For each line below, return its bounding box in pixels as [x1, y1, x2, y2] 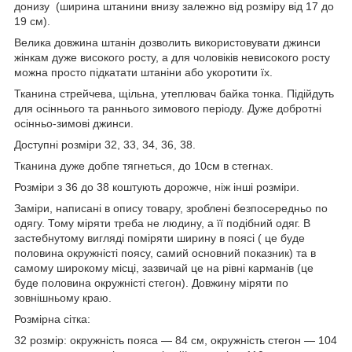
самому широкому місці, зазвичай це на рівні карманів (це [14, 261, 313, 274]
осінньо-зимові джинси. [14, 116, 134, 130]
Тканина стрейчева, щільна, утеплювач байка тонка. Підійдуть [14, 86, 334, 100]
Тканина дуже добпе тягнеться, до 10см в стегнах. [14, 159, 273, 172]
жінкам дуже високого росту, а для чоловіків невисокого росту [14, 50, 330, 64]
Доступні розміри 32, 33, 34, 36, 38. [14, 137, 196, 151]
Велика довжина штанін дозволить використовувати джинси [14, 35, 321, 49]
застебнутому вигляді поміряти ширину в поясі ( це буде [14, 231, 305, 244]
